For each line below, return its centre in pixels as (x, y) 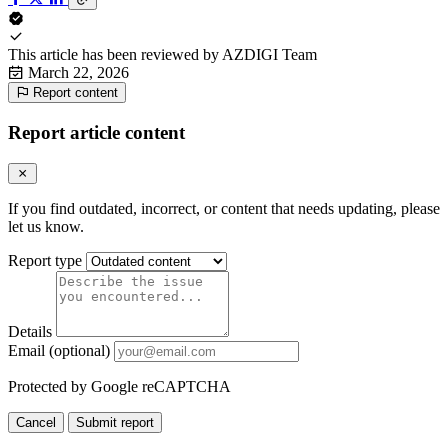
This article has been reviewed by (113, 55)
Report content (75, 93)
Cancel (36, 422)
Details (30, 331)
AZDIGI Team (269, 55)
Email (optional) (59, 350)
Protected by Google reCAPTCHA (119, 386)
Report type (45, 260)
